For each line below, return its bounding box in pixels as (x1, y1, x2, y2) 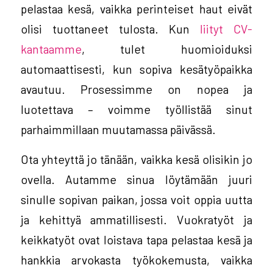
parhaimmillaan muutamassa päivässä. (20, 121, 216, 136)
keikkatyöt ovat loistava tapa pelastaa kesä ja (20, 232, 253, 247)
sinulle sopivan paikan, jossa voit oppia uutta (20, 192, 253, 207)
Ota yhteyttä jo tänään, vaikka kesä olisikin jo (20, 152, 253, 167)
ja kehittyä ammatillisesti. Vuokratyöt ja (20, 212, 253, 227)
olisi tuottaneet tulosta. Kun (20, 21, 200, 36)
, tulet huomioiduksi (81, 41, 253, 56)
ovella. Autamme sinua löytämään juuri (20, 172, 253, 187)
